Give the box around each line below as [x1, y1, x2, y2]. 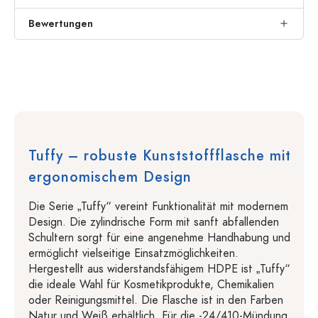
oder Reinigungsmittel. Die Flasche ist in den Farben [28, 292, 283, 308]
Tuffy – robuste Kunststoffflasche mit [28, 146, 291, 165]
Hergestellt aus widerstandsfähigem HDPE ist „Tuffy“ [28, 261, 290, 277]
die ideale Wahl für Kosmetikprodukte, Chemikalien [28, 277, 274, 292]
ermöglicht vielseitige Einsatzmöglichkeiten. [28, 246, 238, 261]
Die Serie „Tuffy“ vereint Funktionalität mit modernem [28, 199, 288, 214]
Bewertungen [28, 17, 93, 31]
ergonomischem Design [28, 167, 192, 187]
